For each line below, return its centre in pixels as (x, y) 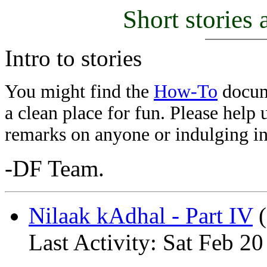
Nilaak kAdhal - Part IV (141, 215)
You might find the (79, 91)
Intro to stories (73, 58)
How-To (186, 91)
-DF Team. (55, 168)
